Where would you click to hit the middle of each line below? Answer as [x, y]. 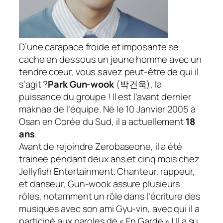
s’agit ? [34, 84]
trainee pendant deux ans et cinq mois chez [109, 159]
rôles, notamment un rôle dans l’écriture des [110, 196]
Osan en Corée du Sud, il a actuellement [102, 122]
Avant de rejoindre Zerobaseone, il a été [101, 147]
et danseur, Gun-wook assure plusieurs [100, 184]
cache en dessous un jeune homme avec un [111, 59]
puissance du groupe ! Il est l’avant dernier [105, 97]
